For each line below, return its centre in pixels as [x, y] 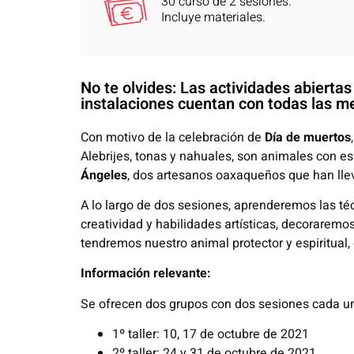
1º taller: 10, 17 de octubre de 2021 [211, 335]
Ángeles [104, 175]
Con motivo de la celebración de [173, 137]
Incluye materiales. [214, 17]
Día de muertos [308, 137]
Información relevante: [146, 274]
